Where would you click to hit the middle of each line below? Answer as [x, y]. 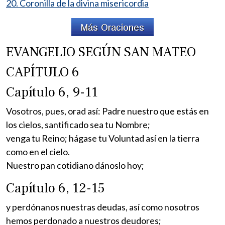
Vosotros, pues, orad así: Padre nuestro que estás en [107, 111]
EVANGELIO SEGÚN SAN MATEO [101, 52]
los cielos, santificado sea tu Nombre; [78, 124]
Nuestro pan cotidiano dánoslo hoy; [75, 165]
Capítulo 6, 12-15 [55, 188]
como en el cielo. [38, 151]
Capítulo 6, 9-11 [52, 92]
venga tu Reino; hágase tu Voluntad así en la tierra [103, 138]
